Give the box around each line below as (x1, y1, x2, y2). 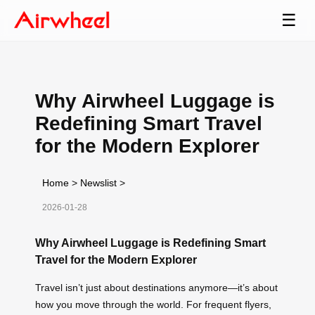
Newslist (80, 176, 117, 188)
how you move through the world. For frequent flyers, (35, 298, 271, 310)
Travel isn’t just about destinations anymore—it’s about (35, 281, 278, 293)
